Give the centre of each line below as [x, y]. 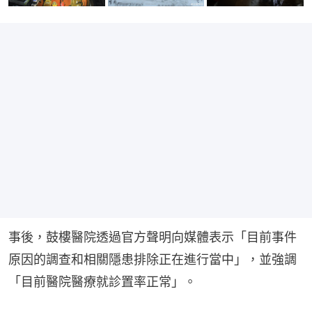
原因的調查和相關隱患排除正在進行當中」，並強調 [153, 259]
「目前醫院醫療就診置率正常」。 [102, 281]
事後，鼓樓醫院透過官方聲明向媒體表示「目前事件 [153, 237]
